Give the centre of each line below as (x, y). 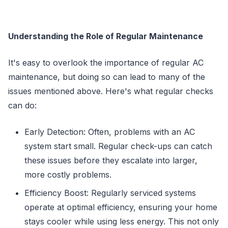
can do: (22, 105)
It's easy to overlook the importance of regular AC (106, 62)
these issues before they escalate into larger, (111, 160)
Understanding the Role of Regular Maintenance (106, 36)
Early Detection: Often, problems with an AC (110, 132)
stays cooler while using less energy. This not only (122, 221)
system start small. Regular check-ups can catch (118, 146)
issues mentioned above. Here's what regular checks (111, 91)
